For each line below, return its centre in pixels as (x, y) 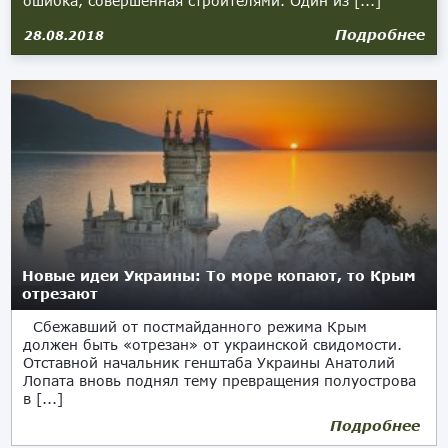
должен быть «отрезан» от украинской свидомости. (213, 344)
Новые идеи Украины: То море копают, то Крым (219, 275)
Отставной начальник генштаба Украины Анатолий (209, 362)
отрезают (60, 293)
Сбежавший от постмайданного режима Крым (195, 326)
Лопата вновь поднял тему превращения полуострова (220, 380)
